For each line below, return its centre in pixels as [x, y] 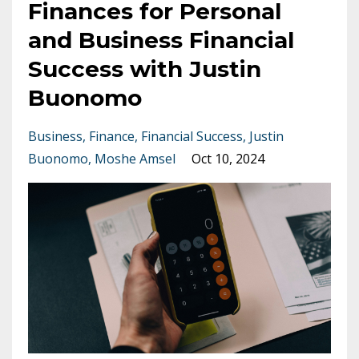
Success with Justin [145, 69]
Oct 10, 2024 [228, 159]
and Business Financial [161, 40]
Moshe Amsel [135, 159]
